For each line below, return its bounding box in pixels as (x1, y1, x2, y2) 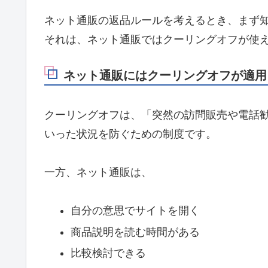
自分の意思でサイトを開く (70, 205, 200, 217)
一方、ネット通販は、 (44, 166, 152, 178)
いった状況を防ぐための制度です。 (44, 127, 217, 140)
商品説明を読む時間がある (70, 226, 200, 238)
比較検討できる (70, 247, 146, 260)
